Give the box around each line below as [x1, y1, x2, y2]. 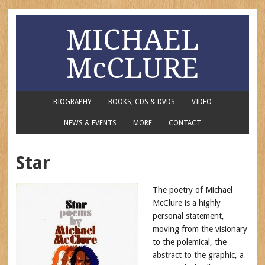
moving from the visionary [152, 224, 247, 234]
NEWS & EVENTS [63, 119, 117, 127]
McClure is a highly [152, 198, 221, 208]
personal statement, [152, 211, 224, 221]
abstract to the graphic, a [152, 250, 244, 260]
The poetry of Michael [152, 185, 232, 195]
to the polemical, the [152, 237, 227, 247]
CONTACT [168, 119, 201, 127]
